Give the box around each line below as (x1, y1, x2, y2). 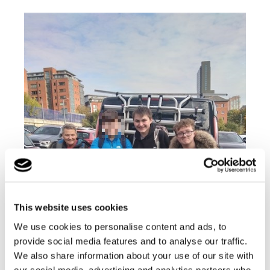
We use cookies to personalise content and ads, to (14, 221, 227, 231)
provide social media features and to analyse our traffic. (14, 236, 248, 246)
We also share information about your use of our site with (14, 250, 254, 260)
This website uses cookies (14, 202, 128, 213)
